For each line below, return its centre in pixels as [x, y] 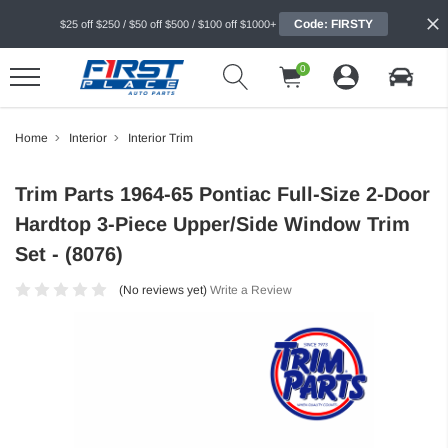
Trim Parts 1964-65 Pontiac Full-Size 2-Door [222, 193]
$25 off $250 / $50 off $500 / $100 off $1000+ [168, 24]
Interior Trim [160, 137]
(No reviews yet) [162, 289]
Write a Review [250, 289]
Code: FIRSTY [333, 24]
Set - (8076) [69, 253]
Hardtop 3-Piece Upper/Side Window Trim [212, 223]
